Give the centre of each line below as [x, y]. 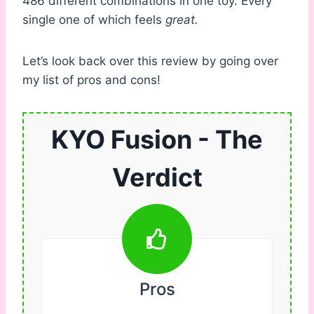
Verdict [157, 178]
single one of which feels [94, 20]
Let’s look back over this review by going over [150, 61]
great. [182, 20]
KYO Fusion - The [157, 140]
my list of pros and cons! [91, 80]
